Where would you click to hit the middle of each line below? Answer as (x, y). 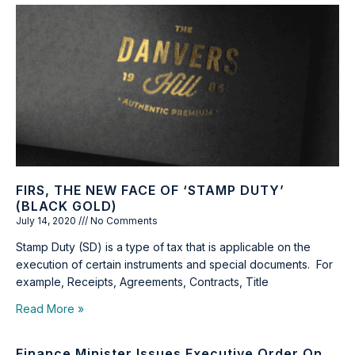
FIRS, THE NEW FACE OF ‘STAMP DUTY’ (150, 190)
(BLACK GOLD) (67, 206)
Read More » (50, 309)
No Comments (123, 221)
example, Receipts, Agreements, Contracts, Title (142, 282)
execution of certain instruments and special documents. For (174, 264)
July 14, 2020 (47, 221)
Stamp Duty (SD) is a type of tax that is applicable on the (163, 247)
